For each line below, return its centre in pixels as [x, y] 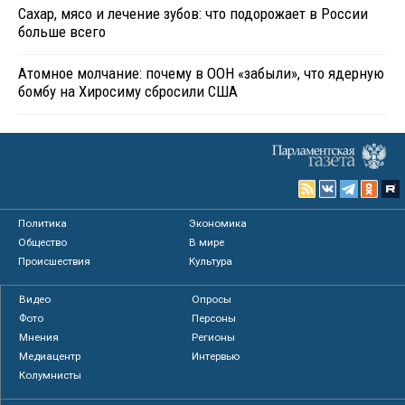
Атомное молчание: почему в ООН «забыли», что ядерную [201, 74]
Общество [42, 243]
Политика [42, 224]
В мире [207, 243]
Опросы [211, 300]
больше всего [62, 32]
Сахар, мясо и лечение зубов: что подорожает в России [193, 14]
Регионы [213, 338]
